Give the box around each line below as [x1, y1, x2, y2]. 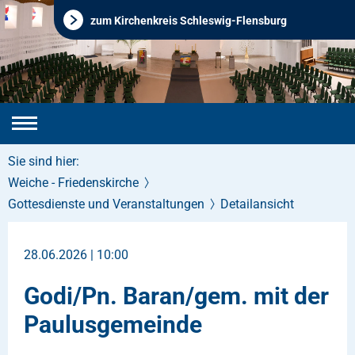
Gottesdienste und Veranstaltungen [8, 197, 204, 212]
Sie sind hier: [8, 154, 79, 169]
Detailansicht [220, 197, 294, 212]
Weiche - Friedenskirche [8, 175, 139, 190]
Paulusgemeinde [24, 311, 202, 338]
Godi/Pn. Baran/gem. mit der [24, 282, 329, 310]
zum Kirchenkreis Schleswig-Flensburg [90, 14, 287, 27]
